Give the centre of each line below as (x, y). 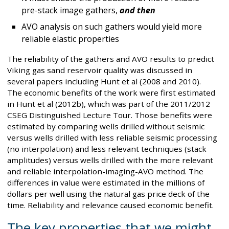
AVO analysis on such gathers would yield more (112, 27)
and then (138, 10)
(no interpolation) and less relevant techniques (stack (107, 149)
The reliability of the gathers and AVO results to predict (111, 59)
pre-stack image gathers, (71, 10)
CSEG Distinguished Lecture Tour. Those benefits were (110, 115)
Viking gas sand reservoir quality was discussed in (100, 70)
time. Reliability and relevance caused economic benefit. (110, 205)
